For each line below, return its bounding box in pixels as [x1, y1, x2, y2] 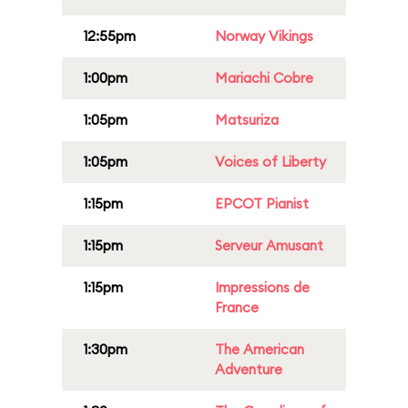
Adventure [215, 361, 282, 378]
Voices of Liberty [215, 153, 326, 170]
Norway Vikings [215, 27, 313, 45]
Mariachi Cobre [215, 69, 313, 87]
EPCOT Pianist [215, 195, 309, 212]
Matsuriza [215, 111, 279, 128]
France [215, 299, 259, 316]
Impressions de [215, 279, 310, 296]
